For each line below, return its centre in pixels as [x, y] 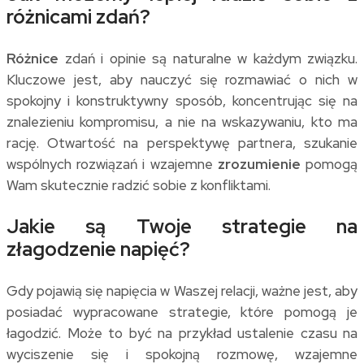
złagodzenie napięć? [98, 249]
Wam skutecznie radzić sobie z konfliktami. [139, 185]
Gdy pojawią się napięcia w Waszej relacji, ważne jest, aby [182, 290]
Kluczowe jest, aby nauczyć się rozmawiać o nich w [182, 79]
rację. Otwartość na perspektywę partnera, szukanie [182, 143]
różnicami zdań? [78, 16]
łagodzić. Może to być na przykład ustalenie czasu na [182, 333]
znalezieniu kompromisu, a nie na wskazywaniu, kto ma [182, 121]
